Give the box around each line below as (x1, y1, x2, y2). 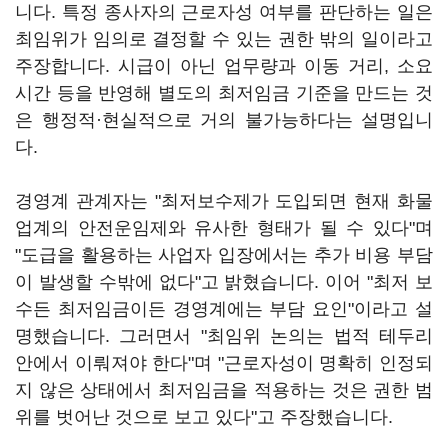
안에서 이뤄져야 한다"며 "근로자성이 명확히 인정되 (15, 353, 433, 373)
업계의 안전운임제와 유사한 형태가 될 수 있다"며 (15, 218, 433, 238)
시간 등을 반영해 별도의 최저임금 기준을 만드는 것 (15, 83, 433, 103)
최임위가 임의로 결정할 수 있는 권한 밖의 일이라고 (15, 29, 433, 49)
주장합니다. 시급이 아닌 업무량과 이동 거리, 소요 (15, 56, 433, 76)
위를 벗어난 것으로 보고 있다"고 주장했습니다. (15, 407, 393, 427)
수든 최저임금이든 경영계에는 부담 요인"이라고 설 (15, 299, 433, 319)
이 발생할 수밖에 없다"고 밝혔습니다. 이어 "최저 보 (15, 272, 433, 292)
